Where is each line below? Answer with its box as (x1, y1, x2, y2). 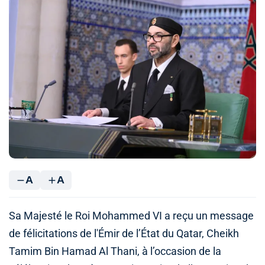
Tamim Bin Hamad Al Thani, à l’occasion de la (9, 245, 221, 258)
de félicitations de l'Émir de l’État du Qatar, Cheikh (9, 228, 239, 240)
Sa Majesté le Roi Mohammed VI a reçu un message (9, 210, 254, 222)
